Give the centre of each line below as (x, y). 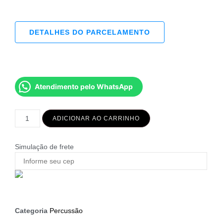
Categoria (31, 210)
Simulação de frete (44, 146)
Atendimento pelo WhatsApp (84, 86)
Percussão (66, 210)
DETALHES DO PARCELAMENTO (90, 32)
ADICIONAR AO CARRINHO (96, 118)
